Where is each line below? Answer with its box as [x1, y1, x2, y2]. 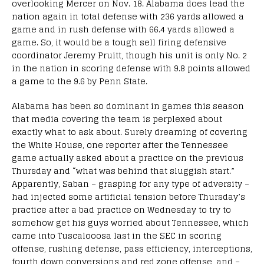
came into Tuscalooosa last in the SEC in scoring [12, 227, 222, 243]
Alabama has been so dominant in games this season [12, 98, 244, 113]
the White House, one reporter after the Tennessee [12, 137, 228, 152]
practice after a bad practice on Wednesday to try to [12, 202, 231, 217]
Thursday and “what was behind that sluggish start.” [12, 163, 235, 178]
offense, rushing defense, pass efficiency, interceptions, [12, 240, 252, 256]
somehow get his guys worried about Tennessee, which [12, 214, 249, 230]
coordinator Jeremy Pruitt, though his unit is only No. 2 [12, 47, 247, 62]
